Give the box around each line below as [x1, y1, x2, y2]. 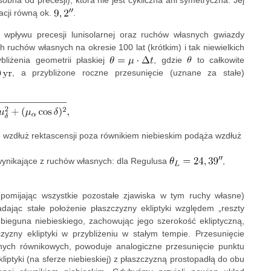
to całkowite [192, 55, 245, 65]
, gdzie [154, 55, 188, 65]
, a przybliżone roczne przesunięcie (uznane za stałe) [11, 68, 244, 78]
